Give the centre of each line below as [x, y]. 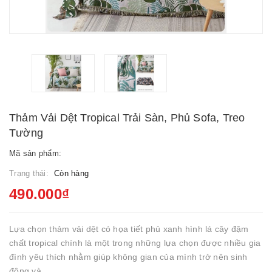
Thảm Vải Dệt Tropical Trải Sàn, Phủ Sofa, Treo [127, 118]
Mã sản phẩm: [35, 153]
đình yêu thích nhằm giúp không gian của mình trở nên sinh [128, 257]
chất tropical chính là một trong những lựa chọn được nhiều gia [135, 243]
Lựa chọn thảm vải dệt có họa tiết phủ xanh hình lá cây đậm [129, 229]
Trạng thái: [30, 173]
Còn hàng [71, 173]
